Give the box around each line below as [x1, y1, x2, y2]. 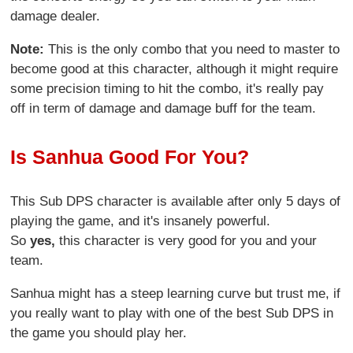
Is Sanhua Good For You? [10, 145, 250, 168]
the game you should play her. [10, 325, 188, 341]
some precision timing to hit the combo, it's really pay [10, 81, 325, 97]
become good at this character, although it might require [10, 61, 339, 77]
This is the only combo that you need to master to [48, 42, 340, 58]
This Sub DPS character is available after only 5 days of [10, 194, 341, 210]
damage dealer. [10, 9, 101, 24]
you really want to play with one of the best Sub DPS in [10, 306, 334, 321]
